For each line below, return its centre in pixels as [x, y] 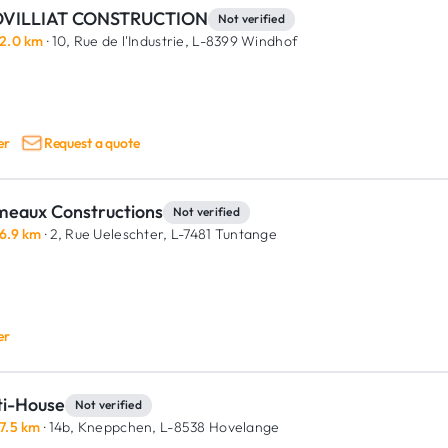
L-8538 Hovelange [218, 427]
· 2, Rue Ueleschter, [104, 234]
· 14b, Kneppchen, [98, 427]
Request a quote [91, 142]
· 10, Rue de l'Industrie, [116, 41]
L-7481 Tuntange [222, 234]
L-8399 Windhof [243, 41]
